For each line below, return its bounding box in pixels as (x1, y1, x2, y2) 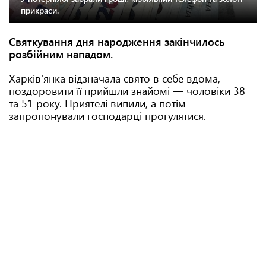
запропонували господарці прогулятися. (9, 109, 206, 123)
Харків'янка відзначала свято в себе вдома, (9, 71, 220, 85)
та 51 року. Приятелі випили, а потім (9, 96, 186, 110)
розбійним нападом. (9, 47, 113, 61)
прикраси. (21, 5, 59, 17)
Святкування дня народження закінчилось (9, 34, 225, 49)
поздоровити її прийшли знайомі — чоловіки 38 (9, 84, 245, 98)
